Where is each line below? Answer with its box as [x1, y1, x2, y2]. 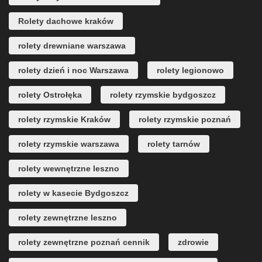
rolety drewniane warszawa [18, 41, 126, 51]
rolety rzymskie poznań [139, 115, 231, 125]
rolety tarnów [147, 139, 200, 149]
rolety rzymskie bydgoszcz [110, 90, 216, 100]
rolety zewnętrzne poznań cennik [18, 237, 150, 247]
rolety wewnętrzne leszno [18, 164, 119, 174]
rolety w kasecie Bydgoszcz [18, 188, 129, 198]
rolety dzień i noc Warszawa [18, 65, 129, 75]
